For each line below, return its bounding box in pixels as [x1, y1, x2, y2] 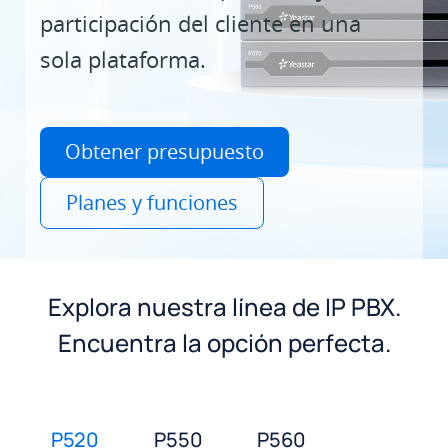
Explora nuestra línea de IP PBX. [47, 290, 401, 323]
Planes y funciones [66, 189, 238, 216]
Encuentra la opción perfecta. [57, 326, 391, 359]
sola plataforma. [40, 44, 206, 74]
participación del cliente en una [40, 8, 361, 38]
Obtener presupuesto [65, 138, 264, 165]
